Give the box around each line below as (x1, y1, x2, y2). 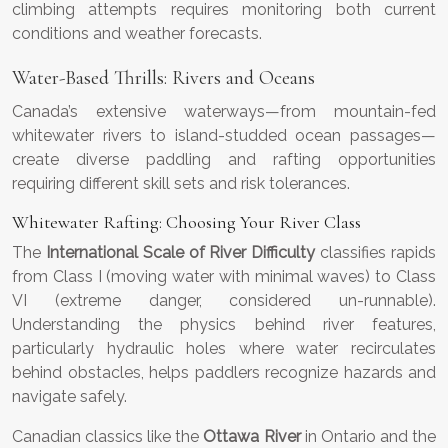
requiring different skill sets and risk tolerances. (12, 174, 350, 194)
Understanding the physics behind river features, (12, 315, 436, 335)
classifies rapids (315, 243, 437, 263)
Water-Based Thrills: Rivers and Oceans (12, 66, 315, 91)
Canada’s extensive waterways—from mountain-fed (12, 102, 436, 122)
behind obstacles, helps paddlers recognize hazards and (12, 363, 436, 383)
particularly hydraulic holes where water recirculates (12, 339, 436, 359)
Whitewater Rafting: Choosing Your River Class (12, 211, 361, 234)
